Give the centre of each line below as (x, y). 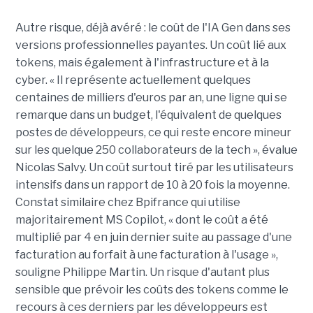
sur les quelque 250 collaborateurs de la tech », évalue (156, 150)
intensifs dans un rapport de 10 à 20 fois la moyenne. (152, 185)
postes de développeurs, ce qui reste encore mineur (153, 133)
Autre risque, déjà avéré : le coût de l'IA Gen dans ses (153, 28)
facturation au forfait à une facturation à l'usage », (146, 255)
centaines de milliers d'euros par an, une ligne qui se (151, 98)
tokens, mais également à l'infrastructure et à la (142, 63)
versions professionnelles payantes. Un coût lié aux (151, 45)
